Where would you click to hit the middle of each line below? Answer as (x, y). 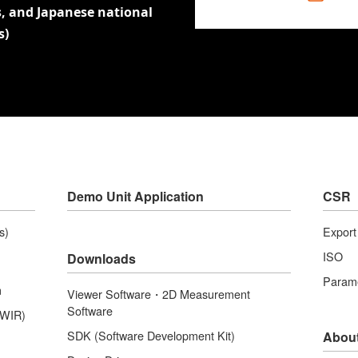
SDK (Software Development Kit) (151, 335)
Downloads (101, 259)
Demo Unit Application (135, 196)
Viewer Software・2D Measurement (159, 294)
